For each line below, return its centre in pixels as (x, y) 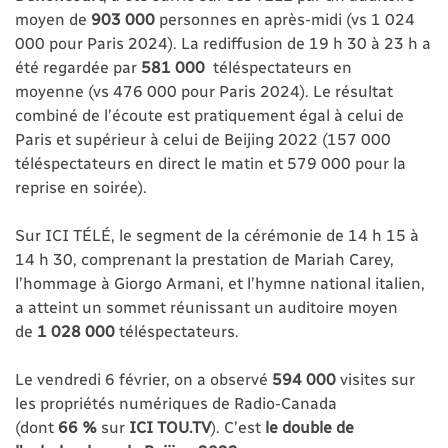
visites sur (377, 378)
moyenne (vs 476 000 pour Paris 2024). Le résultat (204, 90)
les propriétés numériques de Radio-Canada (176, 402)
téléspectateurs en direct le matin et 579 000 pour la (210, 162)
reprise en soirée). (81, 186)
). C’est (236, 426)
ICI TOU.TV (170, 426)
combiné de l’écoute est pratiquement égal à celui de (209, 114)
